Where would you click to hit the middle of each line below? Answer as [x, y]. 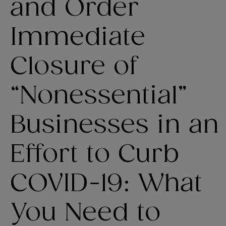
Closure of [74, 67]
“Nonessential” [99, 96]
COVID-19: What [106, 184]
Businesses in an [115, 125]
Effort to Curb [95, 155]
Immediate [78, 38]
